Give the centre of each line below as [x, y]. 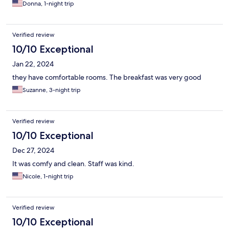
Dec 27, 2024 [33, 151]
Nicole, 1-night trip [48, 177]
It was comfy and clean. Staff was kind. [73, 164]
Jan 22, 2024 [33, 64]
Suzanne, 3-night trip [52, 90]
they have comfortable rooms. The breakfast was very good [107, 77]
